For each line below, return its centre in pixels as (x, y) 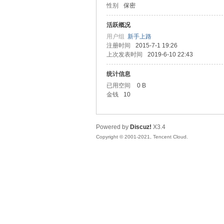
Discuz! (141, 127)
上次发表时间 (124, 54)
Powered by (113, 127)
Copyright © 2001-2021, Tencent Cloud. (142, 137)
